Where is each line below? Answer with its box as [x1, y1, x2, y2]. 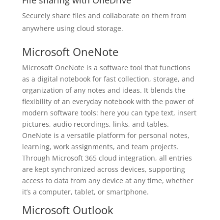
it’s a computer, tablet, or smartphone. [22, 187, 149, 196]
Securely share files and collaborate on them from [22, 11, 187, 20]
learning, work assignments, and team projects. [22, 142, 179, 151]
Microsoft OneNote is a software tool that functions [22, 63, 191, 72]
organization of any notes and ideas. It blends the [22, 85, 186, 95]
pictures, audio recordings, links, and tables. [22, 119, 169, 129]
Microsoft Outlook [22, 202, 113, 217]
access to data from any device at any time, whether [22, 176, 193, 185]
